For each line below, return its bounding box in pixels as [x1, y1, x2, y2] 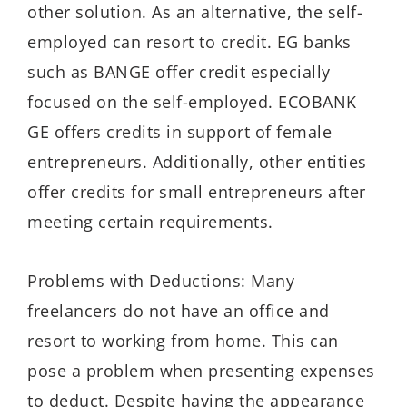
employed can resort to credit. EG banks [27, 31, 352, 54]
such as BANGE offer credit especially [27, 61, 331, 84]
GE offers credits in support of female [27, 121, 332, 144]
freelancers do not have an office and [27, 299, 330, 322]
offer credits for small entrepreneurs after [27, 181, 366, 203]
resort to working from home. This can [27, 329, 339, 352]
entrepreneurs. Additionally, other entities [27, 151, 367, 174]
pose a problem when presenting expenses [27, 359, 375, 382]
